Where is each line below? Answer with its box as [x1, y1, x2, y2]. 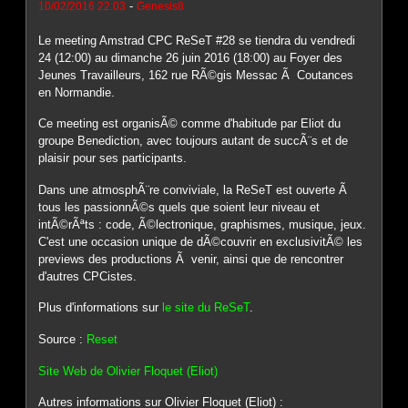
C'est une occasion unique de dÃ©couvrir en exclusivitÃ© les [38, 234, 363, 249]
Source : [38, 331, 87, 346]
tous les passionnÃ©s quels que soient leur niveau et [38, 199, 321, 214]
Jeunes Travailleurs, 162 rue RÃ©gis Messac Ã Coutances [38, 67, 354, 82]
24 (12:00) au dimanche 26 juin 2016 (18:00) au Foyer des [38, 50, 343, 65]
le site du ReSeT [162, 301, 250, 315]
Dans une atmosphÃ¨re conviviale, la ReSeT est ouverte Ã [38, 182, 352, 197]
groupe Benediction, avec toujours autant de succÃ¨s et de [38, 134, 349, 148]
